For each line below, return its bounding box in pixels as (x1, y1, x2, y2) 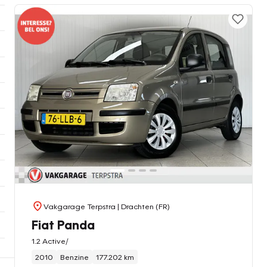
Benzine (60, 252, 89, 262)
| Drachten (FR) (116, 201, 170, 211)
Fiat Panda (32, 216, 95, 232)
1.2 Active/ (32, 235, 69, 246)
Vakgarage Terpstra (44, 201, 116, 211)
